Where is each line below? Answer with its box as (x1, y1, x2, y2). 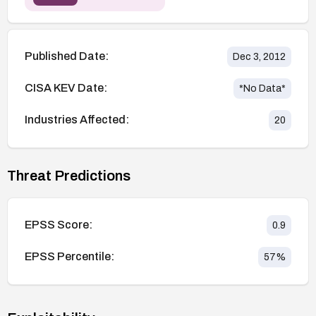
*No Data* (239, 83, 286, 94)
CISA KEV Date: (25, 82, 107, 95)
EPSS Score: (25, 219, 92, 231)
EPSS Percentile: (25, 250, 114, 263)
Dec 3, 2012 (233, 51, 286, 62)
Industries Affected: (25, 114, 129, 126)
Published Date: (25, 50, 109, 63)
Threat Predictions (7, 167, 130, 183)
